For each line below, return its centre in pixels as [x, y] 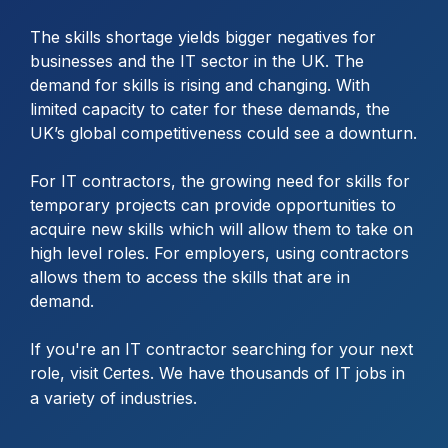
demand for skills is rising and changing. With [200, 85]
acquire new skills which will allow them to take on [221, 229]
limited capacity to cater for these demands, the [210, 109]
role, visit [66, 373]
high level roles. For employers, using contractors [219, 253]
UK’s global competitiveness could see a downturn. [223, 133]
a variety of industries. [113, 398]
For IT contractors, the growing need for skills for [220, 181]
